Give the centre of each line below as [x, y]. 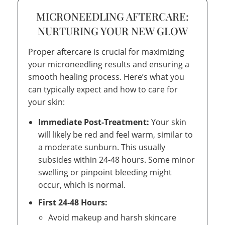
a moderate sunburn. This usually [102, 147]
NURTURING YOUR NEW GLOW [113, 30]
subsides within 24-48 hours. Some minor [117, 159]
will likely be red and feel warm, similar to [116, 134]
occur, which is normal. [82, 185]
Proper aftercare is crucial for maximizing [106, 51]
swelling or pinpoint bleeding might [105, 172]
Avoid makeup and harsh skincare [112, 217]
